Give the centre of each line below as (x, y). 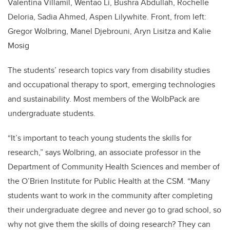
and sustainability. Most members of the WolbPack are (104, 99)
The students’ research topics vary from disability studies (109, 70)
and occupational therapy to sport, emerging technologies (111, 85)
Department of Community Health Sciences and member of (114, 167)
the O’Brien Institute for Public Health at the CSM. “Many (109, 181)
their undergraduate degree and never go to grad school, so (114, 210)
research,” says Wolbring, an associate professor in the (104, 152)
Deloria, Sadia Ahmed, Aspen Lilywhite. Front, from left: (107, 17)
